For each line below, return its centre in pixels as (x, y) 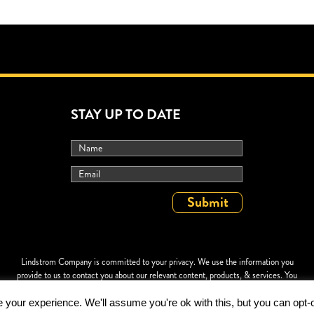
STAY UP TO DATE (126, 114)
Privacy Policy (272, 288)
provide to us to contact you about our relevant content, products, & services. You (157, 275)
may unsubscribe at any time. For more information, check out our (131, 288)
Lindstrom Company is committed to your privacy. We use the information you (157, 261)
